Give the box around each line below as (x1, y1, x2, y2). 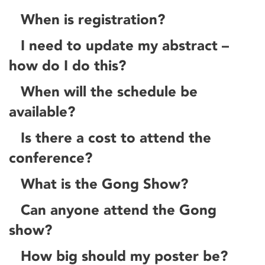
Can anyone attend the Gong (21, 201, 217, 218)
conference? (9, 149, 92, 166)
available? (9, 103, 75, 120)
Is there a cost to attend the (21, 129, 212, 146)
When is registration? (21, 11, 166, 28)
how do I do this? (9, 57, 126, 74)
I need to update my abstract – (21, 37, 230, 54)
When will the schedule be (21, 83, 198, 100)
